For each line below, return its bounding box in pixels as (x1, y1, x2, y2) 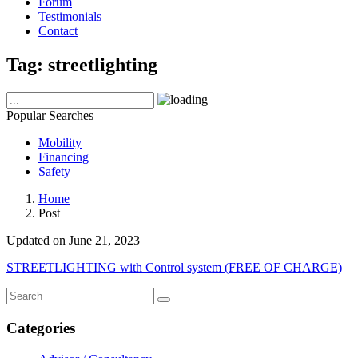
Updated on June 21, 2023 (6, 233, 140, 248)
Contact (38, 24, 78, 38)
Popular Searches (6, 109, 93, 123)
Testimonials (38, 10, 101, 24)
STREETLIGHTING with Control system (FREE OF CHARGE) (6, 261, 342, 275)
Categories (6, 319, 75, 336)
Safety (38, 165, 70, 179)
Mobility (38, 136, 82, 150)
